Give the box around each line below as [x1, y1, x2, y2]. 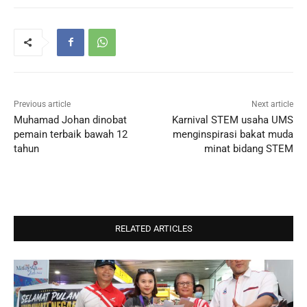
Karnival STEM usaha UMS [171, 113, 293, 126]
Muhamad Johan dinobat [14, 113, 127, 126]
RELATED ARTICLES [114, 223, 193, 234]
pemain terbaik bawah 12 [14, 127, 127, 140]
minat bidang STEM [204, 142, 293, 155]
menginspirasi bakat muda [172, 127, 293, 140]
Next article [251, 99, 293, 109]
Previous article [14, 99, 71, 109]
